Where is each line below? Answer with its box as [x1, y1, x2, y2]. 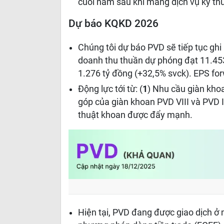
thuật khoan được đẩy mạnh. [78, 110, 193, 120]
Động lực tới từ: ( [78, 84, 143, 94]
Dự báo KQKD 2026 [68, 17, 158, 29]
